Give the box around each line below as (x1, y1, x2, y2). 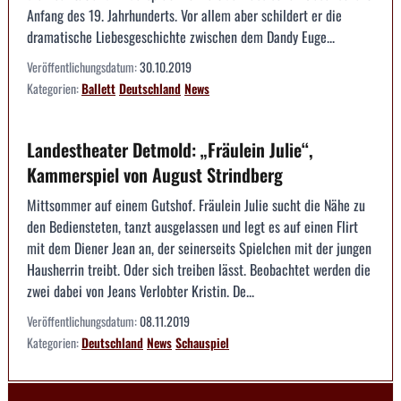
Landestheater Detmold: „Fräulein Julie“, (27, 136, 313, 164)
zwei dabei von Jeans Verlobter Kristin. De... (27, 280, 254, 303)
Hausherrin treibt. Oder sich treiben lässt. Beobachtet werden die (27, 259, 371, 281)
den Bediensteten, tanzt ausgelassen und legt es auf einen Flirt (27, 216, 358, 238)
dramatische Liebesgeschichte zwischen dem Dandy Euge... (27, 26, 335, 48)
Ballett (81, 79, 115, 98)
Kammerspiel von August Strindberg (27, 161, 283, 189)
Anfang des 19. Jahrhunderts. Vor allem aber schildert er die (27, 4, 342, 27)
